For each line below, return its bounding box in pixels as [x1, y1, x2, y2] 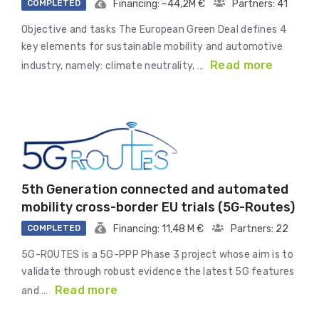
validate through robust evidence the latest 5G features [21, 266, 295, 278]
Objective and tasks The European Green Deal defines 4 [21, 23, 286, 36]
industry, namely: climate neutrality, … [21, 60, 206, 73]
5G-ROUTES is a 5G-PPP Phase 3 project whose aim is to [21, 249, 293, 261]
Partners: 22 [231, 223, 288, 236]
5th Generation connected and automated [21, 182, 288, 198]
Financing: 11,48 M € [113, 223, 204, 236]
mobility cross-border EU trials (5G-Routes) [21, 199, 295, 216]
